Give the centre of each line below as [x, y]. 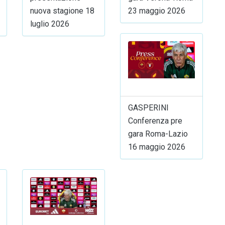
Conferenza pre [155, 121]
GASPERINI [148, 108]
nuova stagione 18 [62, 11]
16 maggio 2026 [157, 147]
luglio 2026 [50, 24]
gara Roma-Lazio [158, 134]
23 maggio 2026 [157, 11]
